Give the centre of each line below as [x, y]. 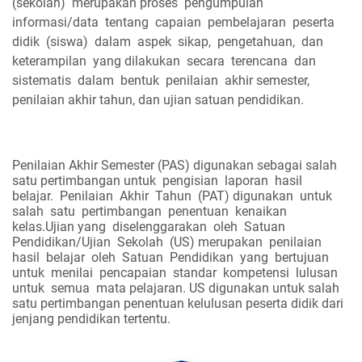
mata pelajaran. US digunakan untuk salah [218, 288]
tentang [127, 22]
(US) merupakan [216, 242]
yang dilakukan [137, 61]
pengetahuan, [256, 42]
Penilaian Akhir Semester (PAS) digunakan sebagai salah [175, 165]
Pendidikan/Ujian [61, 242]
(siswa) [67, 42]
